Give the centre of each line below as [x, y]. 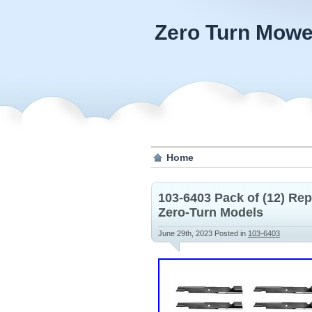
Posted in [231, 233]
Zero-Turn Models [211, 212]
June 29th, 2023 [186, 233]
